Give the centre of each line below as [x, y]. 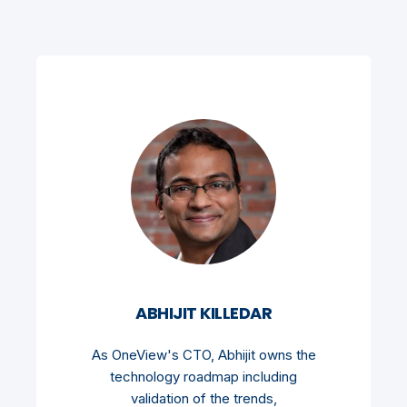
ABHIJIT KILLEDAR [203, 313]
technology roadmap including [203, 377]
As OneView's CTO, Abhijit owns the [203, 355]
